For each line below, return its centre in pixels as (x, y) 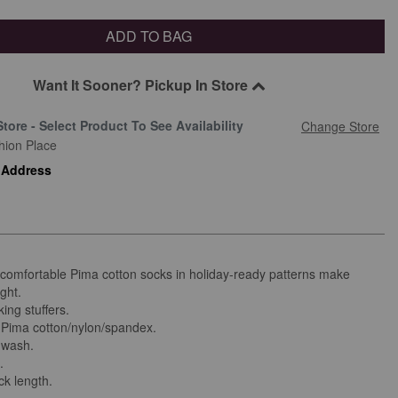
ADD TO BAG (149, 36)
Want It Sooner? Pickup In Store (142, 84)
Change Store (340, 126)
